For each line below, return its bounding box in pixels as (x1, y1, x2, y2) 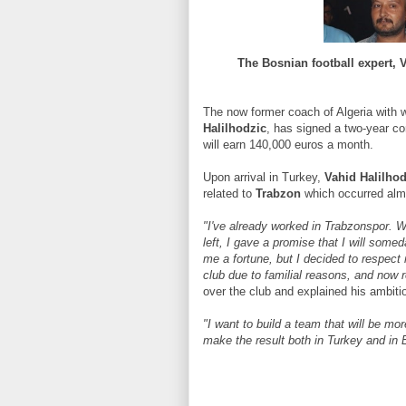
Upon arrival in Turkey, (203, 170, 324, 184)
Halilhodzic (203, 121, 266, 135)
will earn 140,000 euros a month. (203, 138, 373, 151)
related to (203, 187, 256, 200)
